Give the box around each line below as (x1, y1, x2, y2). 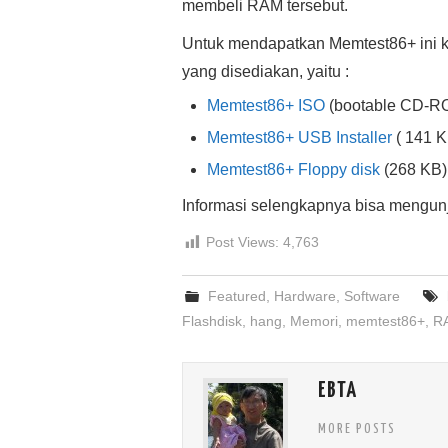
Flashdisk (182, 313, 242, 330)
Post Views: (206, 234, 279, 251)
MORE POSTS (318, 422, 396, 437)
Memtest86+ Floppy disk (207, 161, 380, 179)
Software (344, 288, 401, 305)
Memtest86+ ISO (207, 97, 325, 115)
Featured (208, 288, 267, 305)
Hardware (274, 288, 337, 305)
